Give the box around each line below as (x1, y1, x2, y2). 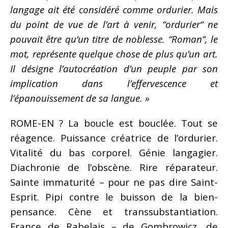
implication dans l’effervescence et (10, 76, 218, 90)
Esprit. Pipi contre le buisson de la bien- (10, 190, 218, 203)
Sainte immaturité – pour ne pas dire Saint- (10, 175, 218, 188)
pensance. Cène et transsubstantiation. (10, 205, 218, 218)
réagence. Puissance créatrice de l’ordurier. (10, 131, 218, 144)
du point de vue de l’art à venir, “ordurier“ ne (10, 17, 218, 31)
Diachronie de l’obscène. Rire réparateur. (10, 160, 218, 174)
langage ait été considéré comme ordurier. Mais (10, 3, 218, 16)
